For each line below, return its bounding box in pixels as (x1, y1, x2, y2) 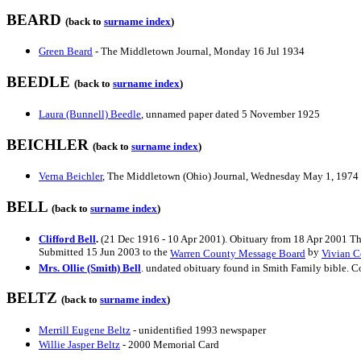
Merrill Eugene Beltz (39, 324, 131, 337)
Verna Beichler (39, 170, 102, 183)
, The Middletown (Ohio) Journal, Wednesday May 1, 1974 (102, 170, 359, 183)
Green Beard (39, 45, 93, 58)
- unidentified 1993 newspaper (131, 324, 266, 337)
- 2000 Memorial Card (120, 338, 219, 351)
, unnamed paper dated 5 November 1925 (141, 107, 320, 120)
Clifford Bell (39, 232, 96, 245)
